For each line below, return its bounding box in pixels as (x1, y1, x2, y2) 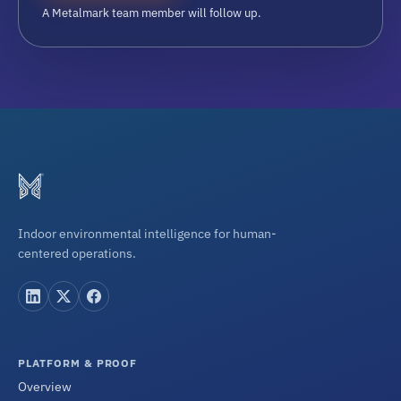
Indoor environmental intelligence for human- (18, 226, 277, 243)
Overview (18, 379, 72, 396)
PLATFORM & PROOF (18, 356, 138, 371)
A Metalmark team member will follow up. (42, 5, 261, 21)
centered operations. (18, 245, 136, 262)
